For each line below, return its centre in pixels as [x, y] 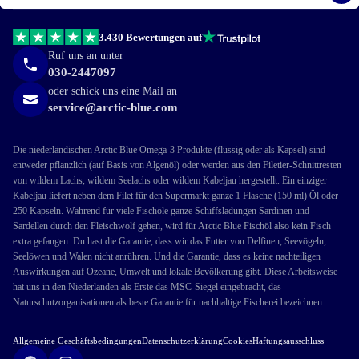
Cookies [238, 341]
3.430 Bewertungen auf [150, 37]
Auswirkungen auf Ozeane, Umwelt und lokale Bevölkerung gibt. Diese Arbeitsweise [175, 272]
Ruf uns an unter [86, 55]
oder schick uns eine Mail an [113, 91]
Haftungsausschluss [288, 341]
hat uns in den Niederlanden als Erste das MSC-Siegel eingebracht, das [147, 287]
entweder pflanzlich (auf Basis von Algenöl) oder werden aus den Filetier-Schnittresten [177, 165]
